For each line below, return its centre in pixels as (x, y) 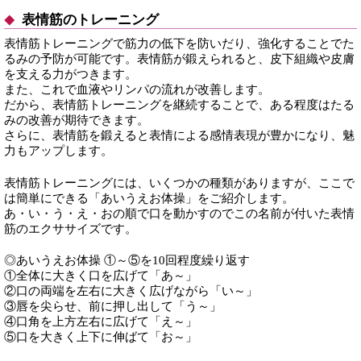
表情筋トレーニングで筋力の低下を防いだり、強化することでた (179, 43)
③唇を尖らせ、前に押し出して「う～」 (113, 306)
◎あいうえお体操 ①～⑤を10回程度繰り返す (127, 260)
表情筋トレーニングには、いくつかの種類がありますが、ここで (179, 182)
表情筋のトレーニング (88, 19)
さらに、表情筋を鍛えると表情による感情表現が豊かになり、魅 (179, 135)
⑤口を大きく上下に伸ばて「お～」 (101, 337)
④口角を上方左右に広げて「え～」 (101, 322)
